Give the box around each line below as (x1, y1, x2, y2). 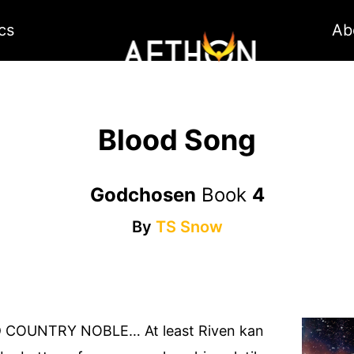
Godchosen (89, 183, 196, 207)
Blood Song (98, 122, 256, 158)
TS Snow (155, 217, 223, 237)
